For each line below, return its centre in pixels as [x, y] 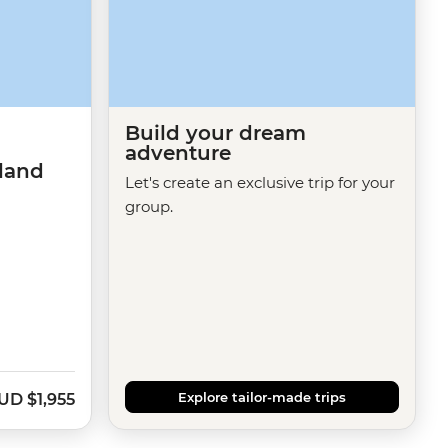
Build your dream [215, 133]
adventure [178, 153]
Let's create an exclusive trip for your [260, 183]
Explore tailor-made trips [262, 397]
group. [149, 207]
